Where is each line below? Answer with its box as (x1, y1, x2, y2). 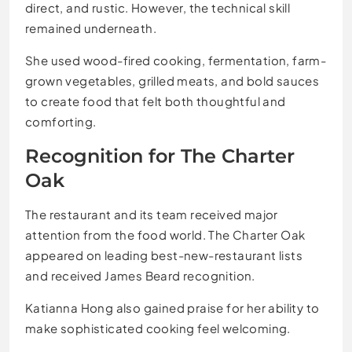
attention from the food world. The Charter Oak (25, 226, 306, 242)
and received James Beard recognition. (25, 267, 255, 283)
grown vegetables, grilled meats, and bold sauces (25, 72, 320, 88)
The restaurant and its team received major (25, 206, 278, 222)
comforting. (25, 113, 97, 129)
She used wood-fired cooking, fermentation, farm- (25, 52, 327, 68)
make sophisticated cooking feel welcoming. (25, 320, 291, 335)
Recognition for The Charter (25, 144, 295, 167)
